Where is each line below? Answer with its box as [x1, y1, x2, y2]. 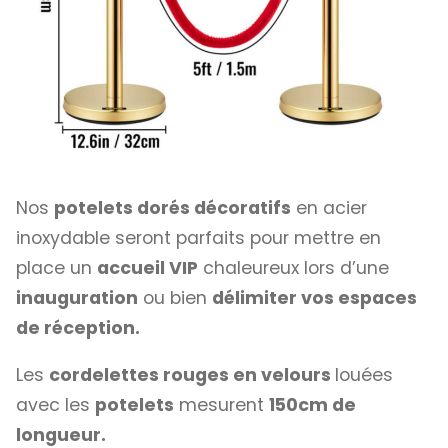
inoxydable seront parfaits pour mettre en [16, 225, 381, 250]
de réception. [16, 315, 140, 340]
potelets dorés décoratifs [54, 195, 291, 220]
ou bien [138, 285, 212, 310]
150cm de [269, 393, 356, 418]
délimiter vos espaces [212, 285, 417, 310]
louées [335, 363, 393, 388]
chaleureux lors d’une [198, 255, 389, 280]
